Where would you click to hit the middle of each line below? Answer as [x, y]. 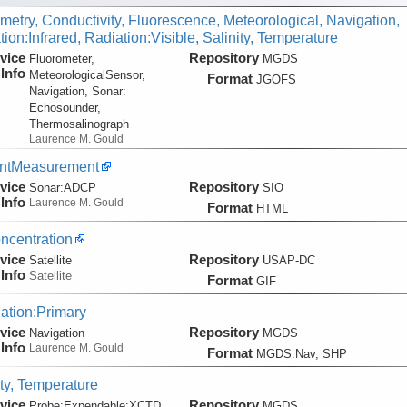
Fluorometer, [61, 59]
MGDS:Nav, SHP [301, 354]
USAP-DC [288, 261]
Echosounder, [65, 108]
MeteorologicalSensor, [87, 75]
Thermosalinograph [79, 124]
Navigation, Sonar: [77, 92]
